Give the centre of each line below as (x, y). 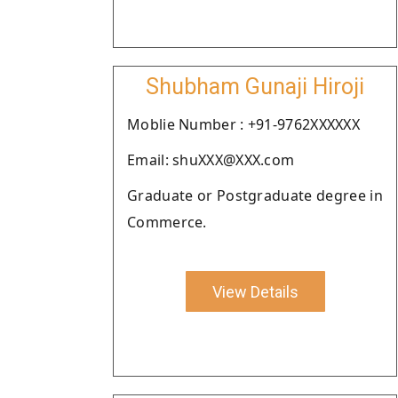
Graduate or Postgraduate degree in (255, 195)
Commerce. (167, 222)
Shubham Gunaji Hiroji (255, 87)
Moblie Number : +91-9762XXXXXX (243, 124)
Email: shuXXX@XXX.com (211, 160)
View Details (255, 291)
